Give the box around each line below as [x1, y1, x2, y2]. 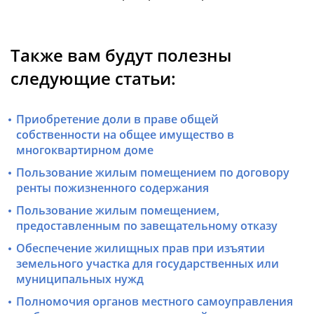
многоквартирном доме [16, 142, 154, 158]
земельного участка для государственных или [16, 256, 280, 272]
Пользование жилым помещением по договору [16, 165, 290, 181]
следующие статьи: [11, 67, 176, 90]
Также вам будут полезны [11, 43, 231, 67]
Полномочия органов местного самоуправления [16, 294, 294, 310]
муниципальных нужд [16, 271, 144, 287]
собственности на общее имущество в [16, 127, 235, 143]
